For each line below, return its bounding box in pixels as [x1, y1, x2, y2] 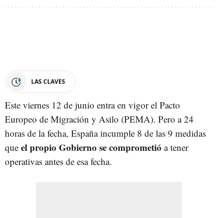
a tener [164, 141, 188, 153]
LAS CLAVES [31, 77, 65, 86]
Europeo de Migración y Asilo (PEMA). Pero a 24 [5, 112, 194, 125]
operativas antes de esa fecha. [5, 155, 112, 167]
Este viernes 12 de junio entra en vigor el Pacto [5, 98, 180, 111]
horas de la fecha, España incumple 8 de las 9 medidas [5, 127, 206, 139]
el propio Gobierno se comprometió [21, 140, 164, 154]
